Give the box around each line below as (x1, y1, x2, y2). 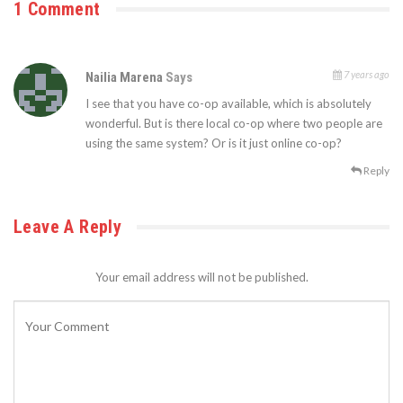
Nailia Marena (85, 69, 166, 86)
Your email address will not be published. (94, 270, 309, 285)
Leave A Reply (13, 216, 122, 238)
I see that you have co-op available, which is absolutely (85, 96, 372, 112)
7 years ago (342, 68, 390, 81)
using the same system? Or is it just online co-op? (85, 136, 342, 151)
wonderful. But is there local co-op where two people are (85, 116, 382, 131)
